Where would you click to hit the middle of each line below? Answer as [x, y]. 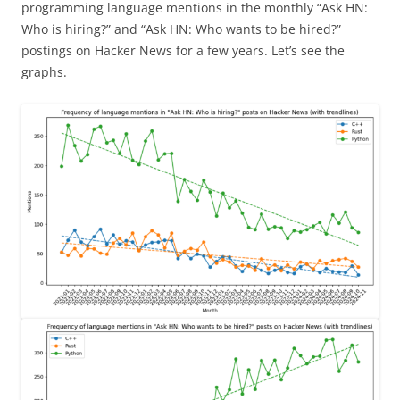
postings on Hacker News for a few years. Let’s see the [183, 50]
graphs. [44, 71]
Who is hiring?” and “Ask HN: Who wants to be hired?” [181, 29]
